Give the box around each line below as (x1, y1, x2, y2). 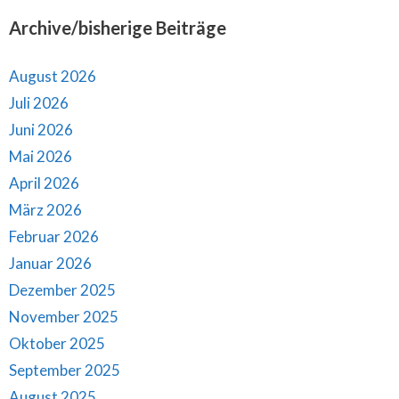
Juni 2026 (9, 120, 73, 140)
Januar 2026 (9, 254, 92, 273)
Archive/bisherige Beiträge (9, 17, 226, 39)
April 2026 (9, 174, 79, 193)
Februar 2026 (9, 227, 99, 247)
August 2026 (9, 67, 96, 86)
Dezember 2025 (9, 281, 116, 300)
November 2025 (9, 307, 118, 327)
